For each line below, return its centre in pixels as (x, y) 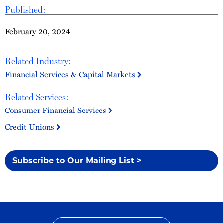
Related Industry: (38, 61)
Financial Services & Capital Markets (71, 74)
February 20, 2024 (38, 31)
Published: (25, 10)
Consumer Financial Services (56, 110)
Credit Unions (31, 127)
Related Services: (37, 97)
